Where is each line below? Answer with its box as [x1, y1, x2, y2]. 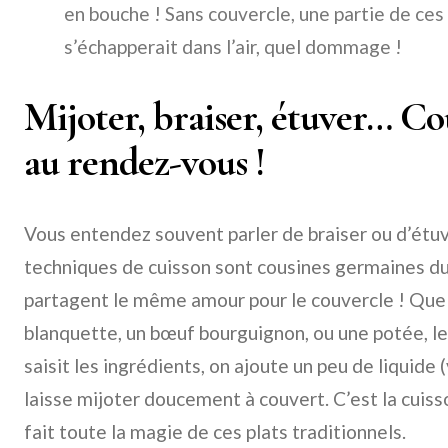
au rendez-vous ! [24, 138, 265, 186]
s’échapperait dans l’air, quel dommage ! [64, 35, 402, 58]
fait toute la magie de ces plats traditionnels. [24, 420, 406, 443]
